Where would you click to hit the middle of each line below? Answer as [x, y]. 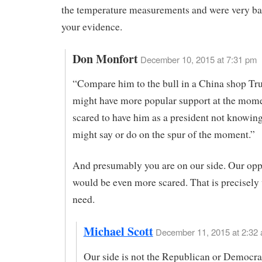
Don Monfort [105, 58]
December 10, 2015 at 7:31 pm [198, 59]
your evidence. [92, 26]
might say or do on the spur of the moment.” [163, 135]
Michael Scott [118, 232]
